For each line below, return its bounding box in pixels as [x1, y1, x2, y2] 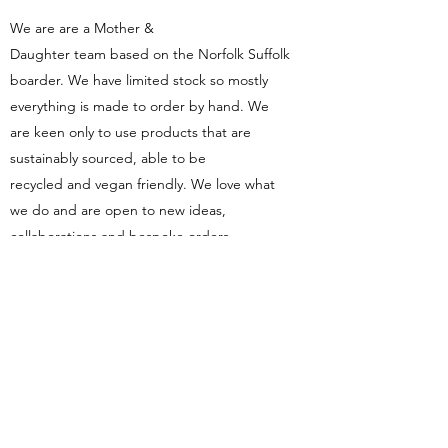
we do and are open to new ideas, [10, 201, 226, 219]
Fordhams [121, 364, 199, 393]
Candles [128, 392, 192, 421]
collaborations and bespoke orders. [10, 227, 233, 245]
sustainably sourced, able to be [10, 149, 206, 167]
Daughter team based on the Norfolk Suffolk [10, 45, 290, 63]
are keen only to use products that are [10, 123, 251, 141]
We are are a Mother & [10, 19, 154, 37]
